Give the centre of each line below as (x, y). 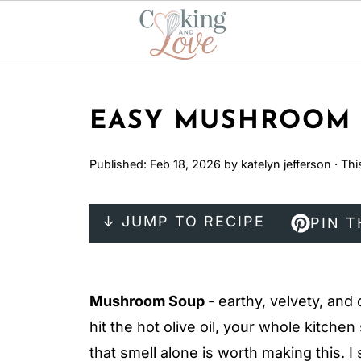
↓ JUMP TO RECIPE (184, 221)
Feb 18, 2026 (185, 164)
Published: (120, 164)
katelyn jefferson (286, 164)
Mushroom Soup (149, 301)
